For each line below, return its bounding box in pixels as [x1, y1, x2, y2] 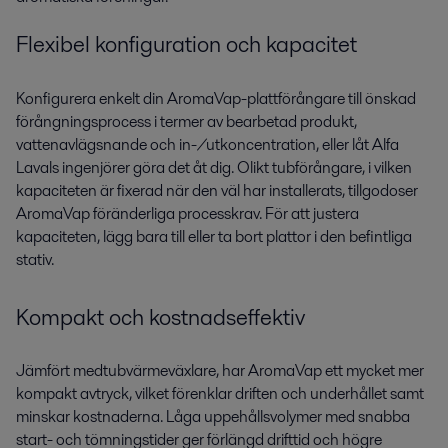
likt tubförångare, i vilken [250, 155, 412, 179]
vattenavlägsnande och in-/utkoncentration [16, 132, 316, 156]
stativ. [16, 247, 54, 271]
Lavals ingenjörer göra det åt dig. [16, 155, 234, 179]
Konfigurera [16, 86, 99, 110]
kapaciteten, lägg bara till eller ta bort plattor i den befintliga [16, 224, 412, 248]
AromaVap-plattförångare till [167, 86, 365, 110]
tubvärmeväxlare [103, 358, 216, 382]
